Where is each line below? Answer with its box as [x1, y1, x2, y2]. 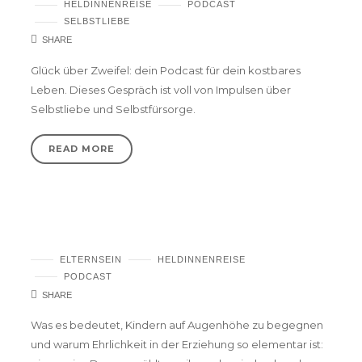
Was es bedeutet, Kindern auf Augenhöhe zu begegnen [31, 318, 323, 332]
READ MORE [48, 143, 115, 155]
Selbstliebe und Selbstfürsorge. [31, 102, 196, 116]
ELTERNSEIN [60, 254, 122, 264]
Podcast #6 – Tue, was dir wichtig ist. [31, 229, 281, 247]
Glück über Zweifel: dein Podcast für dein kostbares [31, 63, 301, 77]
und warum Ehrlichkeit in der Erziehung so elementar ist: [31, 338, 323, 351]
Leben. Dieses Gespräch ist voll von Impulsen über [31, 82, 291, 96]
